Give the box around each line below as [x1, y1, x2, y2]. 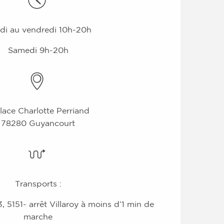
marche [23, 213, 52, 221]
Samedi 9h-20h [7, 47, 68, 54]
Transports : [14, 180, 61, 188]
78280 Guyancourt [1, 120, 75, 127]
